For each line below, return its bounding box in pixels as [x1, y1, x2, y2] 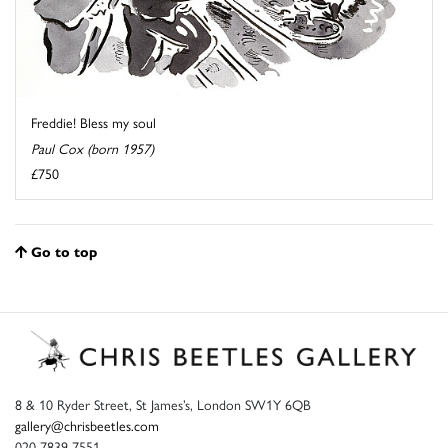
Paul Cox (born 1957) [31, 137, 154, 158]
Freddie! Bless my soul [31, 111, 156, 132]
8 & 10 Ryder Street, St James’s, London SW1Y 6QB [15, 393, 311, 414]
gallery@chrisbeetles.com [15, 414, 159, 435]
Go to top [31, 240, 97, 261]
